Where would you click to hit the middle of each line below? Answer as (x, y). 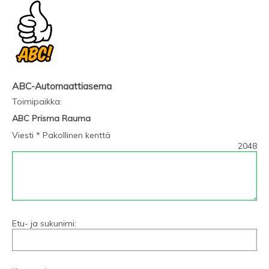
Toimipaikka (36, 102)
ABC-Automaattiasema (62, 86)
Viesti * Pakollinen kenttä (61, 135)
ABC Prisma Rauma (51, 119)
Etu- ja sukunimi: (44, 224)
